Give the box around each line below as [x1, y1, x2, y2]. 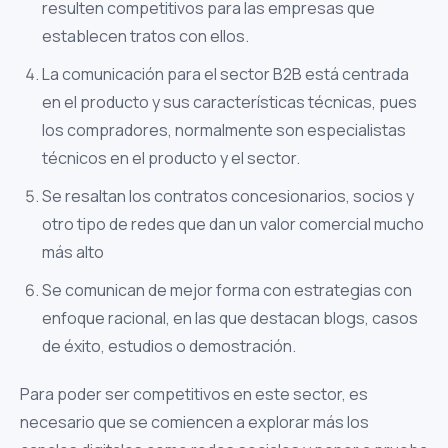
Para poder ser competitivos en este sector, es [20, 383, 368, 405]
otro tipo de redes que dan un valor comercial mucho [42, 213, 424, 235]
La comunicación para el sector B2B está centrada [42, 63, 409, 85]
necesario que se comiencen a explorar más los [20, 411, 369, 433]
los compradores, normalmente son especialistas [42, 119, 406, 141]
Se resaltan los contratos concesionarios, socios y [42, 185, 414, 207]
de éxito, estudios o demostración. [42, 335, 296, 357]
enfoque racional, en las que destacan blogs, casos [42, 307, 418, 329]
